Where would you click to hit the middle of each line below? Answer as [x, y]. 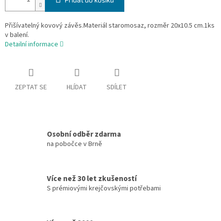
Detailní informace [32, 45]
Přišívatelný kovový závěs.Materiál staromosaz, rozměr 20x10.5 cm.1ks [110, 26]
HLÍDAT [77, 88]
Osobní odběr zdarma [84, 134]
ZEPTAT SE [31, 88]
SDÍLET [117, 88]
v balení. [17, 35]
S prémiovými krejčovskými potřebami [104, 188]
